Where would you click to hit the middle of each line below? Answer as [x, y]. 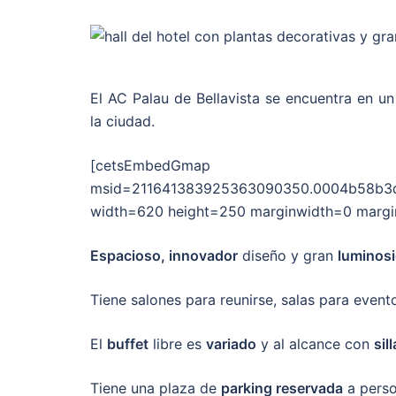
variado [231, 344]
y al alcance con [315, 344]
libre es [177, 344]
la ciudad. [122, 121]
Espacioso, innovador [164, 255]
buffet [128, 344]
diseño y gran [288, 255]
